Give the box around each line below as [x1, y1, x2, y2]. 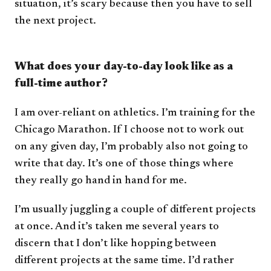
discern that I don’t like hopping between [15, 238, 217, 250]
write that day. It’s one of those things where [15, 158, 233, 170]
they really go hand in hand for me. [15, 175, 187, 187]
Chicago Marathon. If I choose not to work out [15, 125, 244, 136]
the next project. [15, 16, 96, 27]
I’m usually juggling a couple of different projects [15, 204, 256, 216]
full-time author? [15, 79, 108, 90]
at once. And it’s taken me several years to [15, 221, 219, 233]
